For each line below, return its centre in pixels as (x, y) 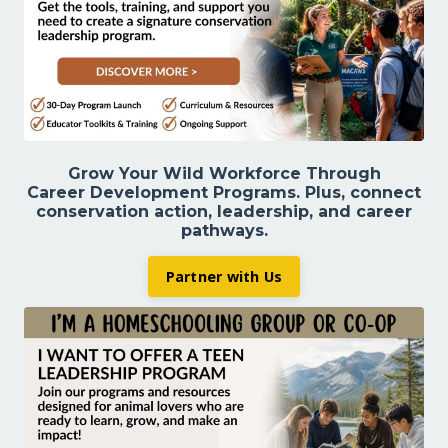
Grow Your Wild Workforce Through (224, 173)
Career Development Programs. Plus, (188, 192)
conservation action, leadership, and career (224, 211)
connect (385, 192)
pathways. (224, 230)
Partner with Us (224, 276)
